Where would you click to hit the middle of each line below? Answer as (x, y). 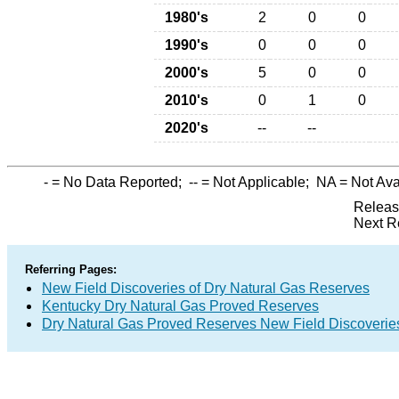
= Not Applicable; (257, 182)
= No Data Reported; (118, 182)
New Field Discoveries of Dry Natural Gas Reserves (206, 288)
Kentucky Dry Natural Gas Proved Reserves (180, 306)
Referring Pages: (71, 269)
